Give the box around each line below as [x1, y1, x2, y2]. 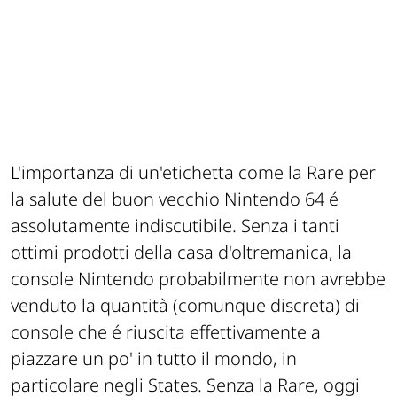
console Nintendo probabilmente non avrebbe [11, 267, 385, 292]
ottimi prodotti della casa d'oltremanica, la [11, 240, 352, 265]
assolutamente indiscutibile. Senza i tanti [11, 214, 339, 238]
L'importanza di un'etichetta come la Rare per [11, 160, 376, 185]
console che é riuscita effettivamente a [11, 320, 321, 345]
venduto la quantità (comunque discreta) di [11, 293, 360, 318]
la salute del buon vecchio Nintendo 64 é [11, 187, 339, 212]
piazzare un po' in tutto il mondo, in [11, 346, 297, 371]
